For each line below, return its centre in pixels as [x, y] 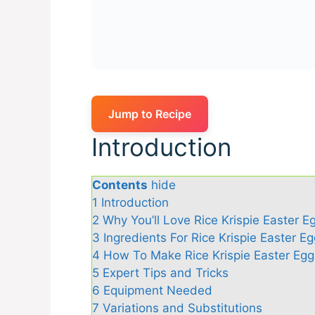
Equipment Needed [157, 291]
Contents [120, 185]
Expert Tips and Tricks [165, 273]
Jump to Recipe [149, 114]
